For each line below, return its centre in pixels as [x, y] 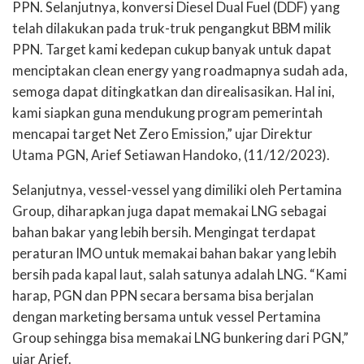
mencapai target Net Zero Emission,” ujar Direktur [162, 134]
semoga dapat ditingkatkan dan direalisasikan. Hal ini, [173, 91]
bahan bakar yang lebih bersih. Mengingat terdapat [164, 232]
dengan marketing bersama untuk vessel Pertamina [167, 316]
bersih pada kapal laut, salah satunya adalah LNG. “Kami [180, 274]
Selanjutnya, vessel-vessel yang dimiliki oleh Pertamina [177, 190]
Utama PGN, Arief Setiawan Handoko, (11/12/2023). [171, 155]
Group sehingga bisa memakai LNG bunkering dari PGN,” [180, 338]
